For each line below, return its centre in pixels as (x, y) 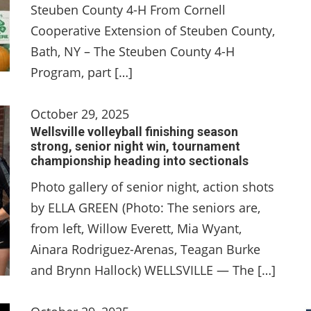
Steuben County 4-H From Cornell (128, 10)
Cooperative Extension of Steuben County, (153, 31)
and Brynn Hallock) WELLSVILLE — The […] (153, 270)
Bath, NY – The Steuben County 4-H (133, 51)
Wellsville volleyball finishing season (134, 132)
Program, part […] (82, 72)
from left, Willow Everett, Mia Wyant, (136, 228)
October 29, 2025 (80, 114)
